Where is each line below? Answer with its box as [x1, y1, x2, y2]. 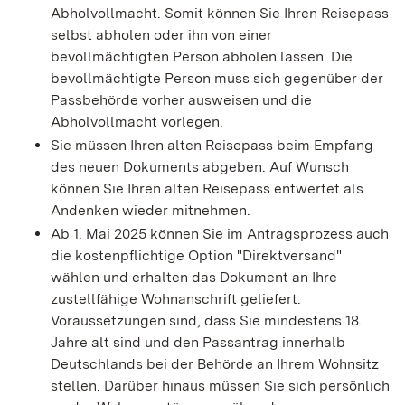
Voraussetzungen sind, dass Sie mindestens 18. [51, 312, 363, 330]
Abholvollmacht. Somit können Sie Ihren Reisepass [51, 5, 389, 23]
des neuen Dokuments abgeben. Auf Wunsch [51, 158, 349, 176]
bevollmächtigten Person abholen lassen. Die [51, 48, 353, 66]
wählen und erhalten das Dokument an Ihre [51, 268, 337, 287]
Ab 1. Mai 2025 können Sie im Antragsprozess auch [51, 225, 389, 243]
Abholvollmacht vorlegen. [51, 113, 223, 131]
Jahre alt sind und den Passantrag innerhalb [51, 334, 345, 352]
